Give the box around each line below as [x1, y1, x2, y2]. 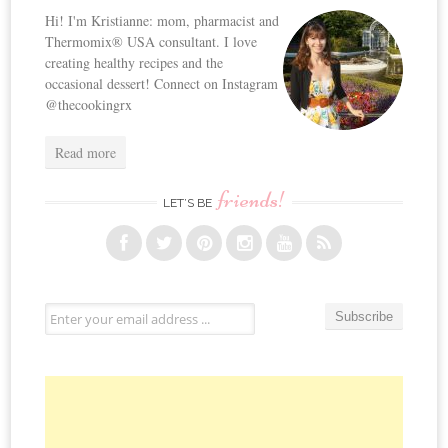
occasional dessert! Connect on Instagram [45, 73, 279, 93]
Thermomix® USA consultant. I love [45, 31, 258, 51]
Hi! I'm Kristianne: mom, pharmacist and [45, 10, 280, 30]
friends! [217, 184, 286, 214]
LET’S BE [162, 195, 215, 210]
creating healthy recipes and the [45, 52, 224, 72]
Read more [55, 142, 117, 162]
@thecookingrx [45, 94, 133, 114]
